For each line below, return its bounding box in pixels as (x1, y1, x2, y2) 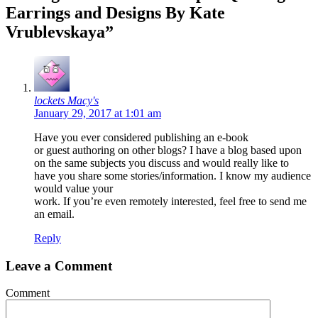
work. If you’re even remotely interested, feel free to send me (34, 195, 307, 208)
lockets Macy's (34, 94, 99, 107)
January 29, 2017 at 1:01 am (34, 107, 161, 120)
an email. (34, 208, 75, 221)
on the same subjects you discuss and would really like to (34, 157, 289, 170)
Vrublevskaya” (6, 23, 114, 42)
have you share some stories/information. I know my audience (34, 170, 311, 182)
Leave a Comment (6, 258, 112, 273)
